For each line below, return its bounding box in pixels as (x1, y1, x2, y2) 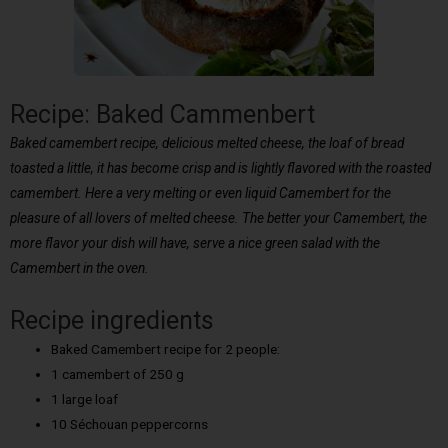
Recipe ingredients (10, 306, 214, 336)
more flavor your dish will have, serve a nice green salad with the (10, 235, 380, 252)
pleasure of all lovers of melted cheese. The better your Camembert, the (10, 210, 427, 227)
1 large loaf (51, 391, 119, 408)
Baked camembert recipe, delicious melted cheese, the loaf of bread (10, 135, 404, 152)
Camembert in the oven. (10, 260, 149, 277)
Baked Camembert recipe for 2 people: (51, 341, 281, 358)
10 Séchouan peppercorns (51, 416, 209, 433)
